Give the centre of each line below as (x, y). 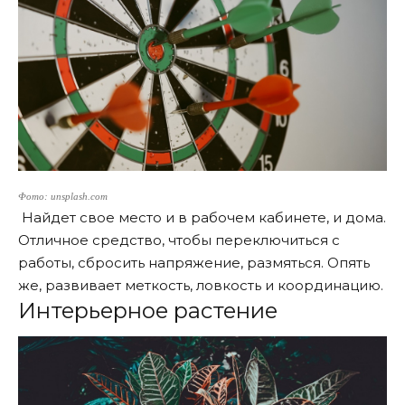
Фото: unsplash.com (63, 197)
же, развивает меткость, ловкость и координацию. (201, 286)
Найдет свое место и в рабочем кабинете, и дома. (202, 218)
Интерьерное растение (148, 311)
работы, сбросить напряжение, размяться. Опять (194, 263)
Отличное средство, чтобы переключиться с (179, 240)
